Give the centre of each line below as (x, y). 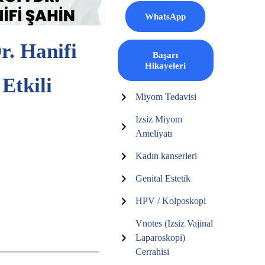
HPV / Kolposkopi (171, 201)
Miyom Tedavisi (166, 97)
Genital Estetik (163, 178)
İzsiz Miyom (159, 119)
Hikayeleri (166, 66)
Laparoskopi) (161, 237)
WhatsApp (166, 17)
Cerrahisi (153, 252)
